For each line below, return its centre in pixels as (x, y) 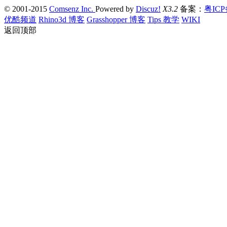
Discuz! (148, 9)
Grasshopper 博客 (116, 19)
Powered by (116, 9)
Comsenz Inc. (72, 9)
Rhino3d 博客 (62, 19)
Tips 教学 (163, 19)
